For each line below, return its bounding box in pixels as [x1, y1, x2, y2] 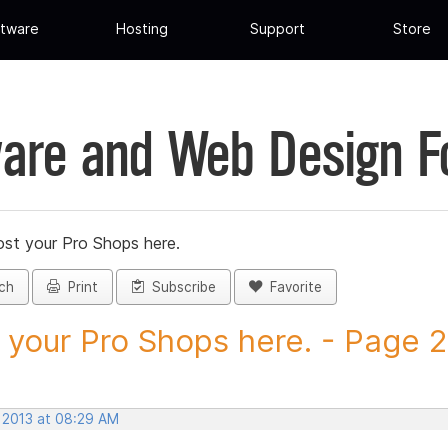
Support [249, 20, 305, 38]
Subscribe [144, 279, 216, 296]
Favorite [262, 279, 322, 296]
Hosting [116, 20, 169, 38]
